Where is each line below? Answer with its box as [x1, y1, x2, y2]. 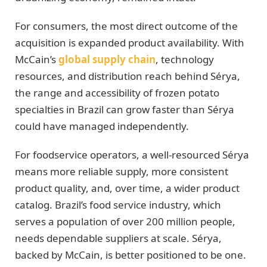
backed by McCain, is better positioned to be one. [15, 248, 246, 262]
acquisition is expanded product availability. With [15, 36, 244, 50]
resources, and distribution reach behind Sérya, [15, 69, 240, 83]
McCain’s [15, 52, 58, 67]
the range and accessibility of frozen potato [15, 86, 219, 100]
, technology [156, 52, 214, 67]
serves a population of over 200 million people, [15, 215, 235, 229]
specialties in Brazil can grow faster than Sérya [15, 103, 234, 117]
